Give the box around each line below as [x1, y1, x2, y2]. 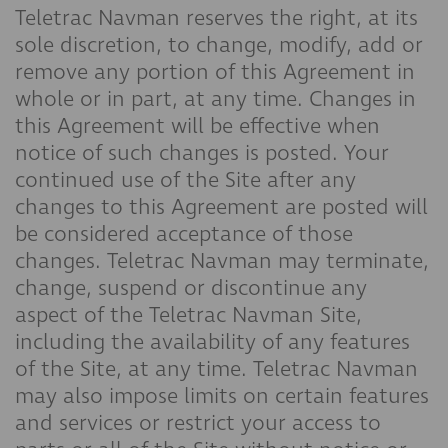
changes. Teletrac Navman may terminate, [15, 246, 429, 276]
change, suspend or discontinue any [15, 273, 367, 303]
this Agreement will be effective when [15, 111, 380, 141]
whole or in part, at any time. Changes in [15, 84, 416, 114]
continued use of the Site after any [15, 165, 356, 195]
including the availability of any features [15, 327, 410, 357]
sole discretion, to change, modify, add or [15, 30, 423, 60]
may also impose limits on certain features [15, 381, 429, 411]
